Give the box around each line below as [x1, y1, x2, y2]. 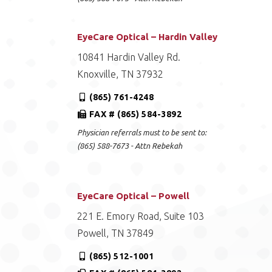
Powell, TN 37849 [77, 228, 154, 239]
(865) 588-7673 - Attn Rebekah [77, 141, 183, 150]
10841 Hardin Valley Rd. [77, 52, 181, 63]
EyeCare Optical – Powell [77, 191, 190, 201]
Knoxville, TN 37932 [77, 69, 164, 80]
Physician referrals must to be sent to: [77, 128, 207, 137]
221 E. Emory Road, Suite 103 [77, 211, 205, 222]
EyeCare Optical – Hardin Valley [77, 32, 218, 42]
